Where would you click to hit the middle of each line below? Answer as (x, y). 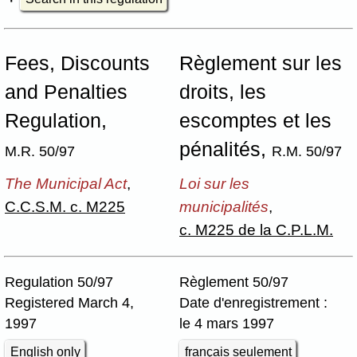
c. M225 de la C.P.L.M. (256, 229)
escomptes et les (255, 120)
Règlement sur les (261, 63)
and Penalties (66, 92)
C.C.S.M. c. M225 (65, 206)
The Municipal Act (66, 183)
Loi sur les (214, 183)
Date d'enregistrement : (253, 302)
